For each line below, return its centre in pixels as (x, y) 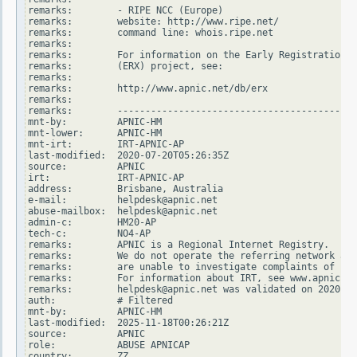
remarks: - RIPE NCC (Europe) (126, 11)
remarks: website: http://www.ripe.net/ (153, 22)
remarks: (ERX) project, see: (126, 67)
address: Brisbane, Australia (126, 189)
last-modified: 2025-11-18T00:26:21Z (128, 323)
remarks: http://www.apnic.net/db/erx (148, 89)
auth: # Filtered (100, 301)
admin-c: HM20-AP (92, 223)
